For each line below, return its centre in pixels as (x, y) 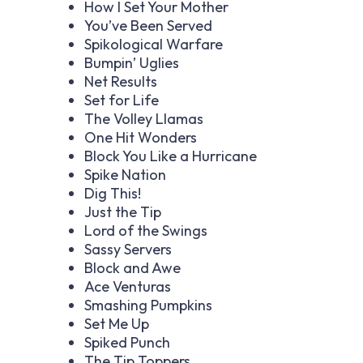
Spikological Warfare (154, 44)
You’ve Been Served (148, 25)
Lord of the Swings (146, 230)
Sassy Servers (128, 249)
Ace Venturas (128, 286)
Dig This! (113, 193)
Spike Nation (125, 174)
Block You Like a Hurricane (171, 156)
